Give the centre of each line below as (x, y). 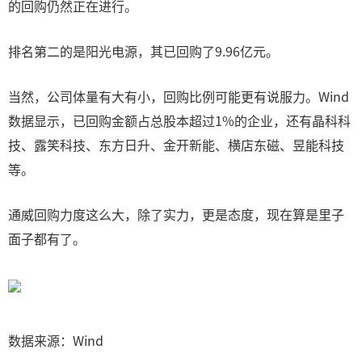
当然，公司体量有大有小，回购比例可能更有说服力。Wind (179, 96)
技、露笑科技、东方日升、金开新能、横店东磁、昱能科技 (176, 145)
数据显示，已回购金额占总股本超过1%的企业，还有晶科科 (179, 120)
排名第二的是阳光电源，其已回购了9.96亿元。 (143, 51)
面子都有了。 (47, 238)
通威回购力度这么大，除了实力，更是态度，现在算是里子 (176, 214)
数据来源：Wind (56, 340)
